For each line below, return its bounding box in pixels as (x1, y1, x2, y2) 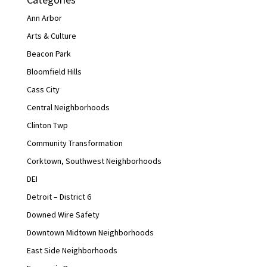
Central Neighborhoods (26, 102, 110, 113)
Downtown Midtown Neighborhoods (26, 227, 154, 238)
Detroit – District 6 (26, 191, 91, 203)
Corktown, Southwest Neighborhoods (26, 156, 162, 167)
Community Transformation (26, 138, 123, 149)
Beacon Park (26, 48, 71, 60)
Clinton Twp (26, 120, 68, 131)
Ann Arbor (26, 13, 62, 24)
